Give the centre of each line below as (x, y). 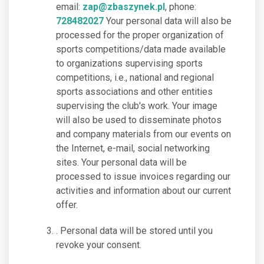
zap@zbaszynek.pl (124, 7)
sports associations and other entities (134, 92)
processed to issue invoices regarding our (143, 176)
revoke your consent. (99, 245)
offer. (67, 205)
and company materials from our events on (143, 134)
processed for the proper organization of (140, 35)
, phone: (181, 7)
